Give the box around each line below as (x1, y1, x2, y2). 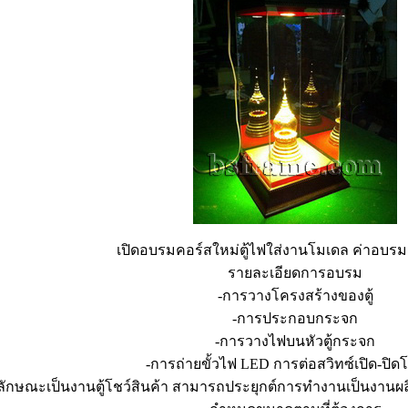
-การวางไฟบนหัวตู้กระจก (215, 333, 375, 349)
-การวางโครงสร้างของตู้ (217, 288, 373, 303)
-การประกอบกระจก (232, 311, 358, 326)
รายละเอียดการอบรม (228, 265, 362, 280)
